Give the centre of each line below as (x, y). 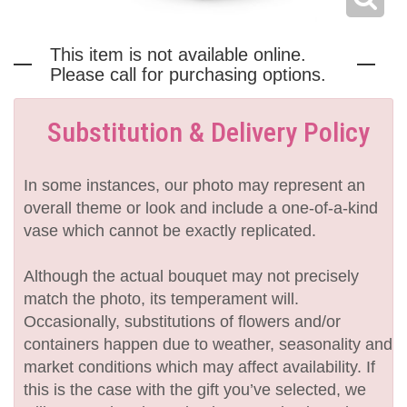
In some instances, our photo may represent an (194, 186)
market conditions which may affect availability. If (199, 367)
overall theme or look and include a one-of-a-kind (201, 208)
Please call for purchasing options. (188, 75)
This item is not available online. (178, 55)
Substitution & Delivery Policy (208, 133)
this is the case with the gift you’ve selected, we (195, 390)
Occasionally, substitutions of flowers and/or (182, 322)
